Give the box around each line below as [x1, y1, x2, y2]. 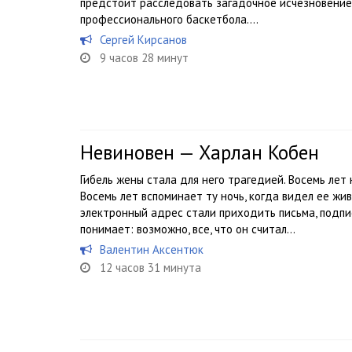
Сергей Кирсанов [100, 32, 187, 47]
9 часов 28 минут [100, 50, 189, 65]
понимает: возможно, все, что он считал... [80, 222, 295, 236]
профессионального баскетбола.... [80, 12, 258, 27]
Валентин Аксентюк [100, 242, 203, 257]
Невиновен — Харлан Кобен [80, 140, 319, 165]
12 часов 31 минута [100, 260, 201, 275]
